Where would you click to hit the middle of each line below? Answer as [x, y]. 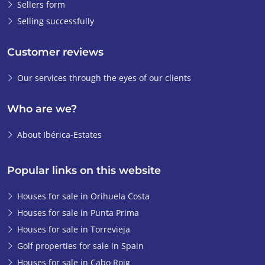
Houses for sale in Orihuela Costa [83, 196]
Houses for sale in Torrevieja [74, 230]
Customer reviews [55, 52]
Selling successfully [56, 21]
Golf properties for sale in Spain [80, 246]
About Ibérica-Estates [59, 135]
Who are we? [42, 109]
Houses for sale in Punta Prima [78, 213]
